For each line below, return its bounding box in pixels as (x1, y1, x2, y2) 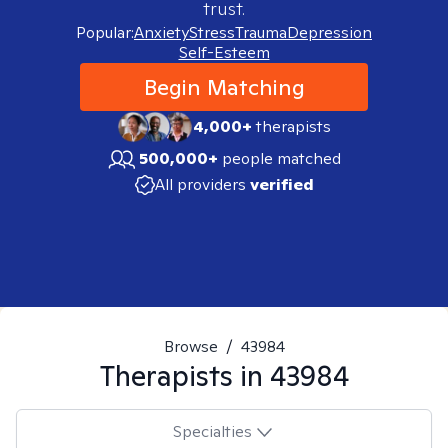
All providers (154, 174, 246, 195)
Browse (163, 336, 218, 357)
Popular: (76, 22, 134, 43)
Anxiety (134, 22, 189, 43)
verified (249, 174, 314, 195)
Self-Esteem (178, 42, 270, 63)
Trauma (235, 22, 287, 43)
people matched (222, 148, 341, 169)
